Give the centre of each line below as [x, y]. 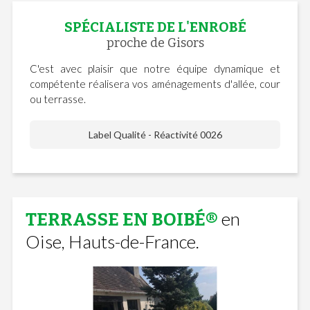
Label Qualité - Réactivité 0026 [155, 134]
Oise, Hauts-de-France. [112, 241]
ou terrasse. [57, 99]
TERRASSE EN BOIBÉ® [121, 219]
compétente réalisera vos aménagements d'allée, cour [155, 83]
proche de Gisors [155, 43]
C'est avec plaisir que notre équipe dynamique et [155, 68]
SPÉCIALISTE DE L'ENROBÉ [155, 27]
